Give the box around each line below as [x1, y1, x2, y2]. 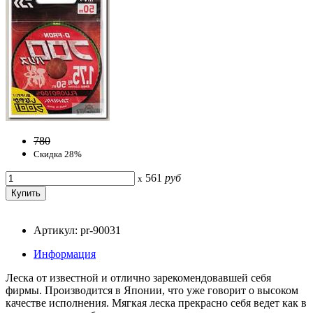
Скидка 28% [34, 148, 82, 159]
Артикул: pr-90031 [34, 224, 121, 236]
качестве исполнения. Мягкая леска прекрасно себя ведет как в [6, 296, 307, 309]
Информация [34, 247, 96, 260]
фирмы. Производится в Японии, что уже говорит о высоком [6, 284, 298, 296]
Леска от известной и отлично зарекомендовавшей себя [6, 271, 271, 284]
